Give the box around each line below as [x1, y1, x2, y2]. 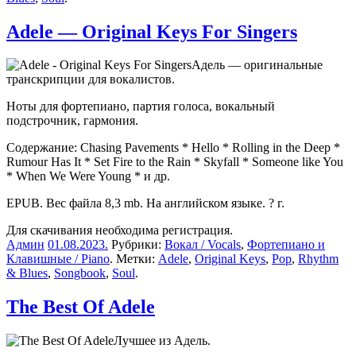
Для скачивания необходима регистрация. [6, 223, 233, 238]
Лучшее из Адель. [114, 334, 211, 348]
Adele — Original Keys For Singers [6, 21, 297, 42]
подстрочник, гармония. [6, 114, 138, 128]
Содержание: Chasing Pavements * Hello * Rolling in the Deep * [6, 141, 340, 155]
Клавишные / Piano [6, 252, 110, 266]
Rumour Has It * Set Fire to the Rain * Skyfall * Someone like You [6, 155, 343, 169]
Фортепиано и [247, 238, 325, 252]
